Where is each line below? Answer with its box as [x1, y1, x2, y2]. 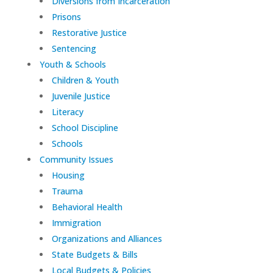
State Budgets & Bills [51, 248, 138, 260]
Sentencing [51, 42, 96, 54]
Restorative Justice [51, 26, 127, 38]
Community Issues [39, 153, 113, 165]
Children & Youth [51, 74, 119, 86]
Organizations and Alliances [51, 232, 162, 244]
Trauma [51, 185, 83, 197]
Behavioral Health [51, 200, 122, 213]
